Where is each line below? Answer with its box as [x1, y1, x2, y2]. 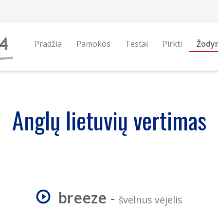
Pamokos [76, 38, 110, 49]
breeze [58, 188, 107, 208]
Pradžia [34, 38, 62, 49]
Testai [125, 38, 148, 49]
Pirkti [162, 38, 182, 49]
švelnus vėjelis [118, 193, 182, 206]
